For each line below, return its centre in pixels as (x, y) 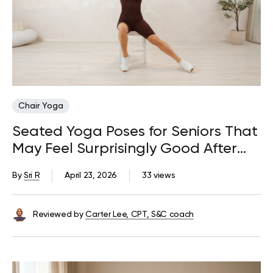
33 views (158, 176)
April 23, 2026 (91, 176)
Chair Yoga (41, 106)
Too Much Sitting (69, 166)
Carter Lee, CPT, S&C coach (140, 215)
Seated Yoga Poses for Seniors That (135, 132)
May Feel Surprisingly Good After (125, 149)
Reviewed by (58, 215)
